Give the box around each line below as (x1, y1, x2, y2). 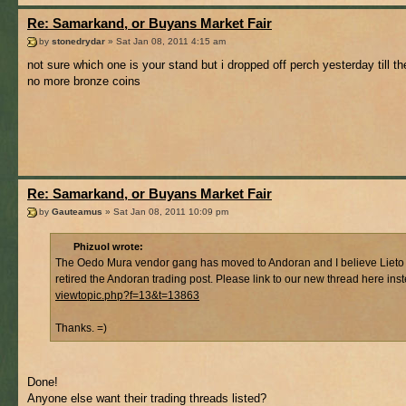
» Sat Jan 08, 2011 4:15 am (105, 35, 226, 46)
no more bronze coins (27, 73, 140, 88)
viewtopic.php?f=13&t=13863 (55, 289, 199, 303)
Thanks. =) (55, 322, 107, 335)
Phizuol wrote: (73, 241, 143, 253)
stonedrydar (52, 35, 105, 46)
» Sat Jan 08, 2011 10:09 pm (102, 206, 228, 217)
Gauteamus (52, 206, 102, 217)
